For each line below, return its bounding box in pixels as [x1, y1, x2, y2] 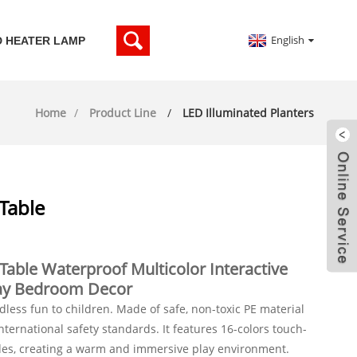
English [271, 33, 305, 47]
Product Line [89, 105, 157, 120]
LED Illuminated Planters [182, 105, 315, 120]
